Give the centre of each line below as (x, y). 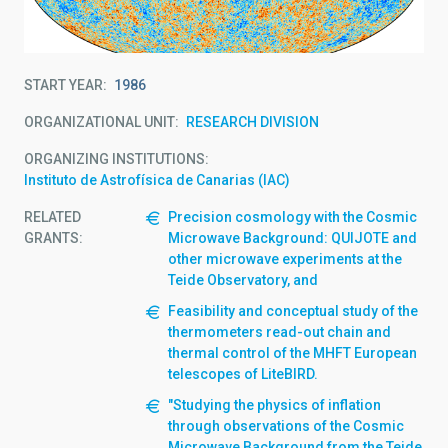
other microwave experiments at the (285, 258)
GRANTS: (53, 237)
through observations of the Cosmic (286, 425)
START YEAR (63, 84)
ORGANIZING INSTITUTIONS (114, 158)
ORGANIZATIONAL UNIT (99, 121)
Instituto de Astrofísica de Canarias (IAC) (157, 179)
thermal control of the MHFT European (292, 352)
